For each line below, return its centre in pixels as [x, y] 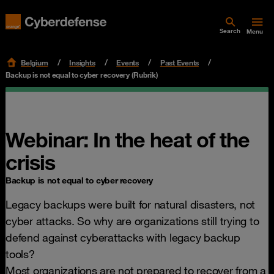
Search [230, 31]
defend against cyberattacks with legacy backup [123, 237]
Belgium [35, 62]
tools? [20, 254]
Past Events [179, 62]
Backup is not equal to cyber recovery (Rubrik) [82, 75]
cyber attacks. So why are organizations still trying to [132, 221]
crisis [30, 162]
